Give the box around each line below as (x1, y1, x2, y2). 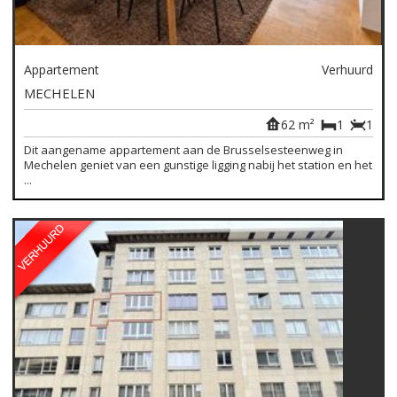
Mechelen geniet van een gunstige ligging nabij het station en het (24, 157, 373, 174)
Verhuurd (321, 61, 373, 79)
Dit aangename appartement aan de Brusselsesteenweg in (24, 142, 344, 159)
